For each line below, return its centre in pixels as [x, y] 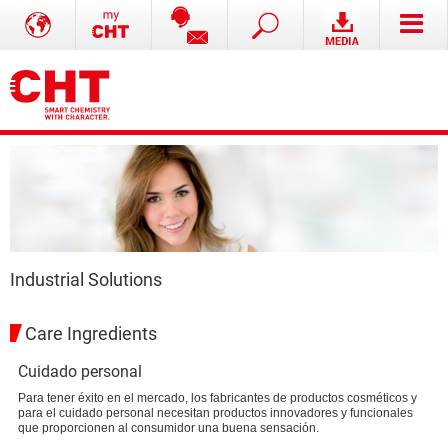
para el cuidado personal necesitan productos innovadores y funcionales [215, 413]
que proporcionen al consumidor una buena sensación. [168, 428]
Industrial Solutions [86, 279]
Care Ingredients [91, 334]
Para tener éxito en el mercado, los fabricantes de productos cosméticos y [217, 398]
